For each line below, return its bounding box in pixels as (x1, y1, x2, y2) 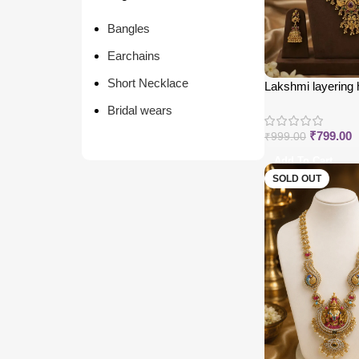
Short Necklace (107, 76, 188, 90)
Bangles (107, 22, 150, 35)
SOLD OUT (272, 173, 321, 185)
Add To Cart (274, 155, 333, 167)
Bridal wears (107, 103, 172, 117)
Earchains (107, 49, 160, 63)
